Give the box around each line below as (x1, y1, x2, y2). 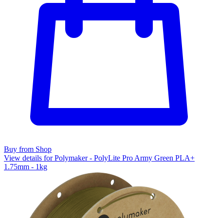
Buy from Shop (4, 145, 52, 154)
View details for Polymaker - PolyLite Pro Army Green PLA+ (4, 154, 195, 163)
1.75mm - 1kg (4, 163, 47, 171)
